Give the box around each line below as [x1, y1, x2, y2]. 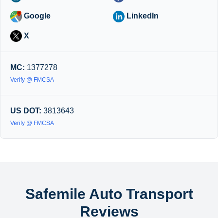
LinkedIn [125, 11, 159, 20]
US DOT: [10, 107, 41, 115]
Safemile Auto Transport [25, 186, 193, 202]
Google [22, 11, 51, 20]
